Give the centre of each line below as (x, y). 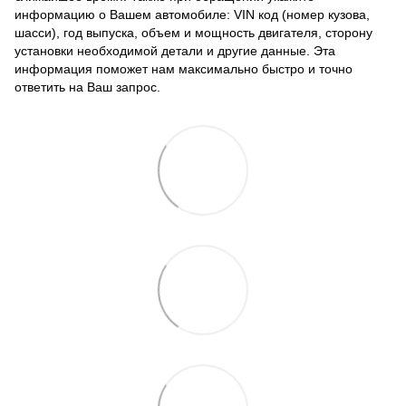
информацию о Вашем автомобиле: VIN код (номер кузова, (192, 14)
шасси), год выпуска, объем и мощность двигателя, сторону (193, 32)
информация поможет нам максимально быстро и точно (184, 68)
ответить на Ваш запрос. (87, 87)
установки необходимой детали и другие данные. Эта (175, 50)
